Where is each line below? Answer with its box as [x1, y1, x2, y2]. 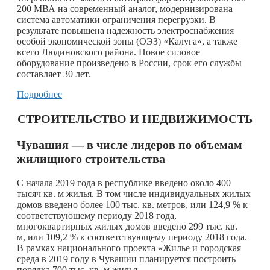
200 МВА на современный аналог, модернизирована [17, 3, 233, 14]
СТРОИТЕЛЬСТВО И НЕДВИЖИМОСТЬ [17, 111, 253, 125]
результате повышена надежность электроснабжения [17, 25, 234, 36]
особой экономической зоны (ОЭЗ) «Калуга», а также [17, 36, 237, 46]
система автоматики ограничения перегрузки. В [17, 14, 216, 25]
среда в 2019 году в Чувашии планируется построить [17, 253, 236, 264]
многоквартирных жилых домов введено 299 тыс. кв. [17, 221, 237, 231]
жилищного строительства [17, 151, 165, 165]
